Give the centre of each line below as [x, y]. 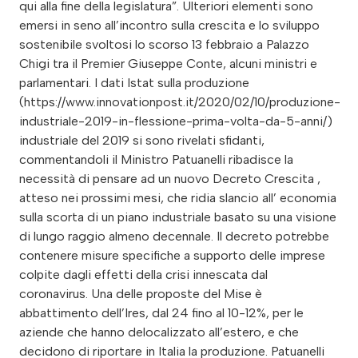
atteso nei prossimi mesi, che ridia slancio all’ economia [178, 198]
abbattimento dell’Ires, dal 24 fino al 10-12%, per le [161, 313]
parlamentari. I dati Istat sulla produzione [134, 83]
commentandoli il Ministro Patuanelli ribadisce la [156, 160]
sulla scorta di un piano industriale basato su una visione [178, 217]
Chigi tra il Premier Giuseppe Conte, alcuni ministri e [168, 64]
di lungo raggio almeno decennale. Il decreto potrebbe [174, 237]
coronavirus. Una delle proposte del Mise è [141, 294]
